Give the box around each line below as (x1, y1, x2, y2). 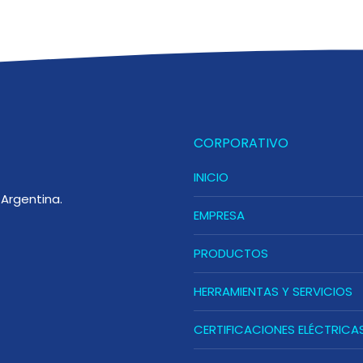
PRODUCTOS (194, 245, 268, 262)
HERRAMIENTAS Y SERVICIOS (194, 283, 352, 300)
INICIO (194, 169, 228, 186)
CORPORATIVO (194, 134, 288, 152)
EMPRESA (194, 207, 245, 224)
